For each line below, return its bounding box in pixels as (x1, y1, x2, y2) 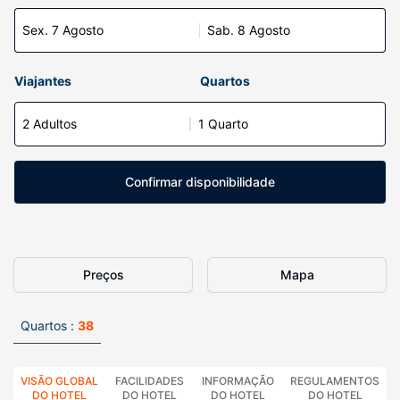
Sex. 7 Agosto (22, 22, 104, 37)
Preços (82, 267, 124, 282)
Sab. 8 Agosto (207, 22, 290, 37)
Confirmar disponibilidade (125, 174, 275, 189)
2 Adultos (22, 116, 77, 131)
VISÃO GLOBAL (21, 374, 99, 387)
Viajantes (14, 73, 71, 88)
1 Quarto (198, 116, 248, 131)
